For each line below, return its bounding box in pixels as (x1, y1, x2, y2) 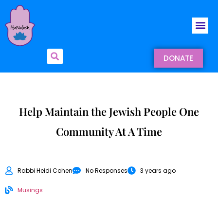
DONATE (163, 53, 193, 63)
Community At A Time (56, 124, 162, 139)
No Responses (85, 166, 127, 175)
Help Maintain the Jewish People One (19, 104, 199, 119)
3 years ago (140, 166, 176, 175)
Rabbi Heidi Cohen (18, 166, 73, 175)
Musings (18, 185, 43, 194)
